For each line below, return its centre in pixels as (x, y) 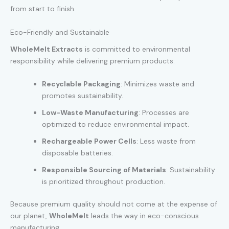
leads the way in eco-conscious (144, 215)
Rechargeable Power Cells (89, 141)
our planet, (30, 215)
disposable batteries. (77, 153)
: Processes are (164, 112)
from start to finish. (43, 9)
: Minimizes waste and (157, 84)
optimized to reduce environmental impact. (116, 124)
